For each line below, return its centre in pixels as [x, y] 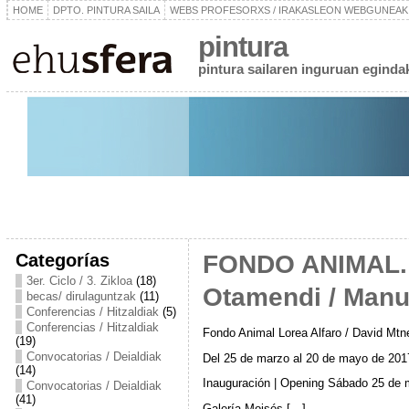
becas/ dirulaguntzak [81, 296]
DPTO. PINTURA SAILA [106, 10]
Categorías [62, 260]
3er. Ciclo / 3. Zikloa [79, 281]
